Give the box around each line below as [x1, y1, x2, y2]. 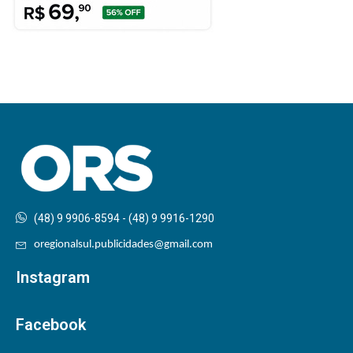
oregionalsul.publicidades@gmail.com [33, 239, 213, 251]
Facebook [16, 315, 86, 335]
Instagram [16, 268, 90, 288]
